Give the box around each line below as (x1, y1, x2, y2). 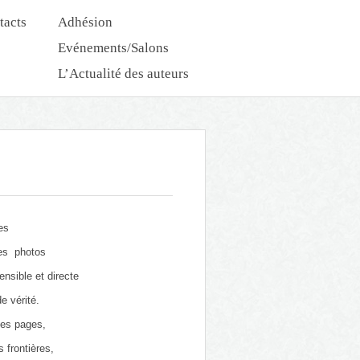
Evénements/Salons (58, 40, 169, 55)
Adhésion (58, 14, 112, 30)
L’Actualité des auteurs (58, 66, 189, 81)
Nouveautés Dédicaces (58, 96, 187, 111)
